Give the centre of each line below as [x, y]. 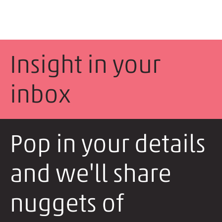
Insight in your [85, 64]
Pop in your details [108, 144]
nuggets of [67, 203]
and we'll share [91, 173]
